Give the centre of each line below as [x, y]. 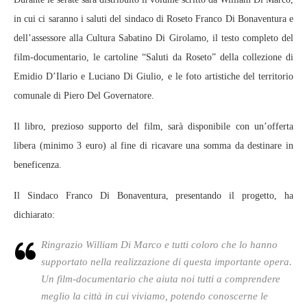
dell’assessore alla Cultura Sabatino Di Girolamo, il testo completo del [153, 38]
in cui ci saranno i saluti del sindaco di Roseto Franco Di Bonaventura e [153, 19]
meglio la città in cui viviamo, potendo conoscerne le [155, 296]
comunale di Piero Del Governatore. [84, 96]
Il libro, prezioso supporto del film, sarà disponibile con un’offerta [153, 126]
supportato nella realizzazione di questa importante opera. [167, 262]
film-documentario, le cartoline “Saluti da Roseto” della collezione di [153, 57]
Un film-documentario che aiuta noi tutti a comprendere [161, 279]
